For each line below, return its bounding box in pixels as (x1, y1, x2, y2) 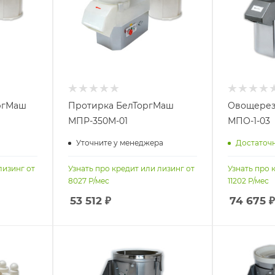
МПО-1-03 (227, 115, 270, 126)
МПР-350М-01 (68, 115, 128, 126)
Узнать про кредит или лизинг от (68, 163, 195, 173)
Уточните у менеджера (76, 138, 163, 148)
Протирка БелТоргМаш (68, 99, 174, 111)
